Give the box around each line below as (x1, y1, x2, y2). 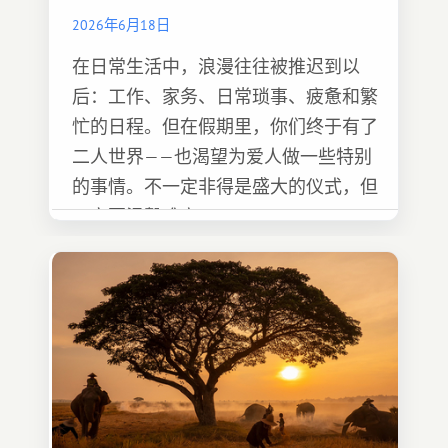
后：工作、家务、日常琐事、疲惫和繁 (72, 85, 378, 108)
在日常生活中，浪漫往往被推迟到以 (72, 55, 360, 78)
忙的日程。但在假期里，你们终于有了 (72, 115, 378, 138)
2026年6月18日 (72, 15, 170, 34)
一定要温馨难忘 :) (72, 205, 212, 228)
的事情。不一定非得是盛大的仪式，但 (72, 175, 378, 198)
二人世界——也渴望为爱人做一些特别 (72, 145, 372, 168)
